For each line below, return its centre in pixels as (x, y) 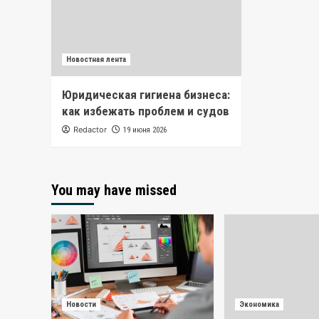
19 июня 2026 (145, 130)
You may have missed (114, 190)
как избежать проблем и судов (146, 111)
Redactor (90, 130)
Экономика (259, 305)
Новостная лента (96, 60)
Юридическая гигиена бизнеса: (146, 95)
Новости (81, 305)
